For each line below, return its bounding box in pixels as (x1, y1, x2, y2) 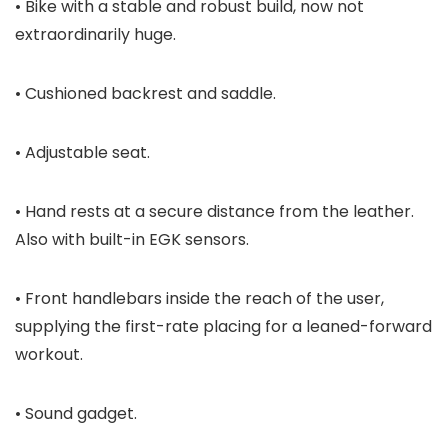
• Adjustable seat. (15, 141, 150, 165)
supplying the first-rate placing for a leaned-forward (15, 315, 432, 339)
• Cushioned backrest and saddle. (15, 82, 276, 106)
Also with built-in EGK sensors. (15, 228, 249, 252)
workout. (15, 343, 83, 367)
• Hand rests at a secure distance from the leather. (15, 200, 414, 224)
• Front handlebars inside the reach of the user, (15, 287, 384, 311)
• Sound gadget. (15, 402, 137, 426)
